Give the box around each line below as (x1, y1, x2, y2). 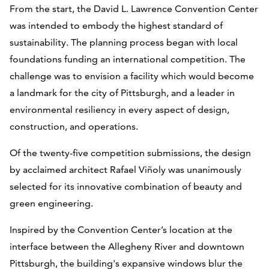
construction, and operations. (10, 121, 138, 133)
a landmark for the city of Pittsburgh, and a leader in (10, 87, 235, 99)
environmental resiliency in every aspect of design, (10, 104, 229, 116)
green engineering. (10, 198, 93, 210)
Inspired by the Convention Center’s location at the (10, 224, 232, 236)
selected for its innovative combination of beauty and (10, 181, 242, 193)
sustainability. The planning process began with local (10, 37, 238, 49)
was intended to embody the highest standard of (10, 20, 223, 32)
